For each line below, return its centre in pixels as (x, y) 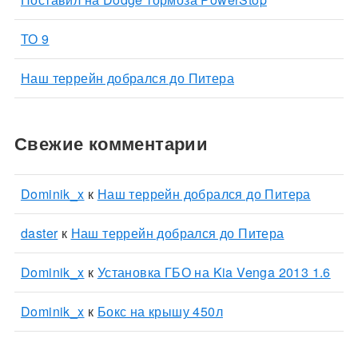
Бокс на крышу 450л (160, 312)
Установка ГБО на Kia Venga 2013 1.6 (214, 272)
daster (39, 233)
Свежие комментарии (111, 143)
